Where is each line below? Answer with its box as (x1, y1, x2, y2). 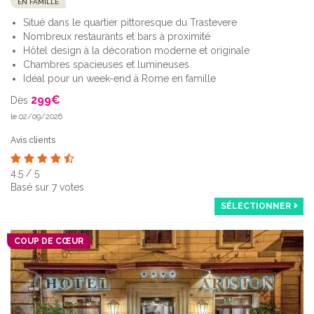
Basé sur (11, 182, 52, 193)
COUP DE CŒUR (14, 236, 83, 247)
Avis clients (11, 135, 55, 146)
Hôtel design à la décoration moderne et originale (23, 45, 250, 57)
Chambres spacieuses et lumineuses (23, 59, 189, 71)
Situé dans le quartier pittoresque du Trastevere (23, 17, 237, 29)
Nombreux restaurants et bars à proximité (23, 31, 210, 43)
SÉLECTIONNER (221, 201, 291, 212)
